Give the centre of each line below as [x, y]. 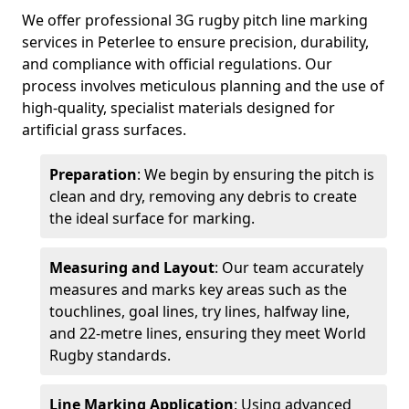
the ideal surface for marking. [152, 218]
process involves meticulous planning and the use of [203, 86]
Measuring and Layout [132, 267]
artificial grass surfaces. [104, 130]
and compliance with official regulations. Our [177, 64]
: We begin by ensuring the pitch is [256, 174]
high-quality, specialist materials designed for [178, 108]
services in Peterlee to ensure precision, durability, [195, 42]
